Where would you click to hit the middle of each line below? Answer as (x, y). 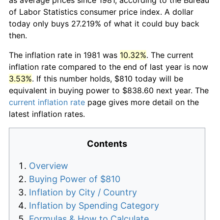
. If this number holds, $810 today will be (108, 78)
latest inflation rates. (47, 114)
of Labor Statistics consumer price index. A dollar (101, 12)
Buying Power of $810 (75, 179)
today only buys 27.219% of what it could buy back (104, 23)
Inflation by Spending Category (94, 205)
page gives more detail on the (142, 102)
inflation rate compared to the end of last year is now (109, 67)
